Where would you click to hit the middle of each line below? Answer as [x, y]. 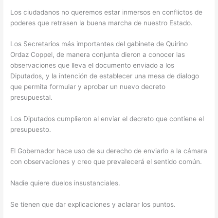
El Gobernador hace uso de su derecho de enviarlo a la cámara [109, 151]
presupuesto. [31, 130]
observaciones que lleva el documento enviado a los [92, 65]
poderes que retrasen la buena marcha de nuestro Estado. [102, 23]
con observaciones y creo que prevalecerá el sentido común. [106, 162]
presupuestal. [32, 98]
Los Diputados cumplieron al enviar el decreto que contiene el [107, 119]
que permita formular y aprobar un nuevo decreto [88, 87]
